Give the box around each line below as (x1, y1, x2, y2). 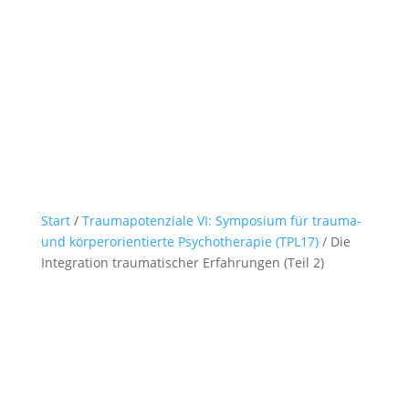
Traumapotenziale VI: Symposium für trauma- (81, 211, 362, 229)
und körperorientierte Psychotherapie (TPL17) (40, 232, 319, 250)
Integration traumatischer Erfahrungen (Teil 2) (40, 253, 324, 271)
